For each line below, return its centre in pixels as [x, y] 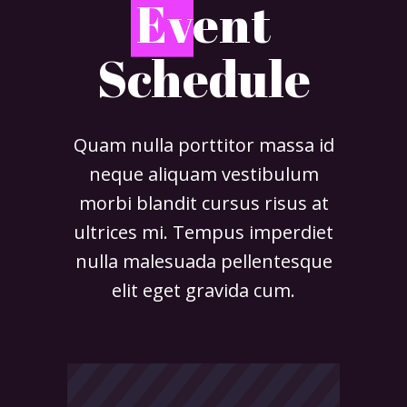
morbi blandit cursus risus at [203, 203]
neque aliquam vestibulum [203, 174]
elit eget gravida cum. [203, 290]
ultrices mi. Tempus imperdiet [203, 232]
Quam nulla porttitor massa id [203, 144]
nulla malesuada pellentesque [203, 261]
